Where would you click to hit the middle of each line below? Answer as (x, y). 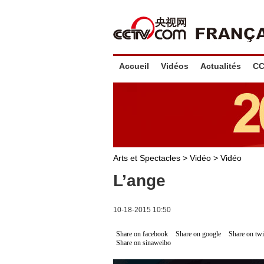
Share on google (198, 234)
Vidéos (175, 66)
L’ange (139, 181)
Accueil (134, 66)
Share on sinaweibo (143, 243)
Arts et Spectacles (147, 158)
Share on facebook (142, 234)
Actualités (221, 66)
